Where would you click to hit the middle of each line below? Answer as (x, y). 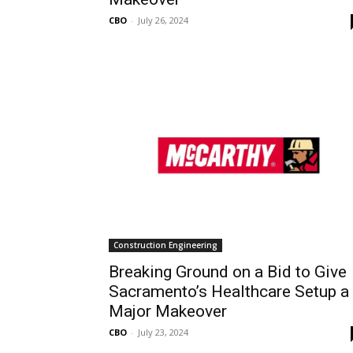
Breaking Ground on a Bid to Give (228, 271)
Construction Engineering (165, 245)
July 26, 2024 (163, 20)
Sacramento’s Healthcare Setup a (229, 291)
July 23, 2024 (163, 332)
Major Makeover (168, 311)
